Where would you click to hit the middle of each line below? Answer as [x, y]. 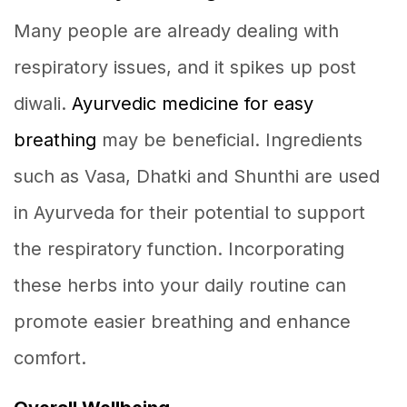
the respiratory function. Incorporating [179, 248]
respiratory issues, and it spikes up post [185, 67]
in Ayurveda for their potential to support [189, 212]
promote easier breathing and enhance [182, 321]
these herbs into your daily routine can [180, 285]
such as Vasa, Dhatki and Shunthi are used [197, 176]
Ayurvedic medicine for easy [193, 103]
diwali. [43, 103]
